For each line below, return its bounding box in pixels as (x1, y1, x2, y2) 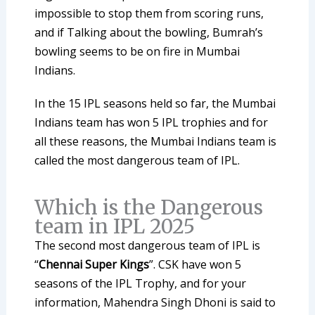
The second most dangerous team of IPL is (34, 238, 260, 254)
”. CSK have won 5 (148, 257, 241, 273)
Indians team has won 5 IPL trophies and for (34, 115, 268, 131)
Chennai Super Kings (38, 257, 149, 273)
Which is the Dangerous (34, 195, 263, 221)
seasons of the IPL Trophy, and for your (34, 276, 246, 292)
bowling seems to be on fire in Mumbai (34, 44, 240, 60)
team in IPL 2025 (34, 214, 195, 240)
